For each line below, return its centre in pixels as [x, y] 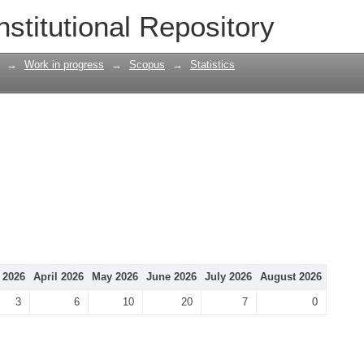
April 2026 [58, 277]
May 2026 [115, 277]
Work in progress [64, 65]
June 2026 [171, 277]
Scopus [147, 65]
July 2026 [228, 277]
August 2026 [291, 277]
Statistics [212, 65]
